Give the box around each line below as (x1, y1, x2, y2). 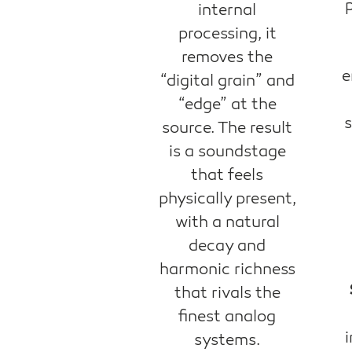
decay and (189, 236, 266, 256)
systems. (194, 331, 261, 350)
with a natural (174, 213, 280, 233)
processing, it (178, 24, 277, 44)
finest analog (178, 307, 277, 327)
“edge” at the (178, 95, 277, 115)
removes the (181, 48, 273, 68)
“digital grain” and (159, 71, 295, 91)
